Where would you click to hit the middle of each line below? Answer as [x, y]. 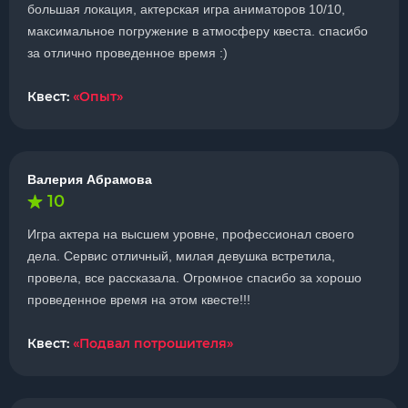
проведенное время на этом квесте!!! [139, 300]
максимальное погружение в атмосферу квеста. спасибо [198, 31]
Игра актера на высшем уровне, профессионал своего [191, 234]
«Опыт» [98, 97]
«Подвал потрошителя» [153, 343]
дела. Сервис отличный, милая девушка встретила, [181, 256]
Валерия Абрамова [90, 179]
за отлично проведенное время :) [127, 53]
